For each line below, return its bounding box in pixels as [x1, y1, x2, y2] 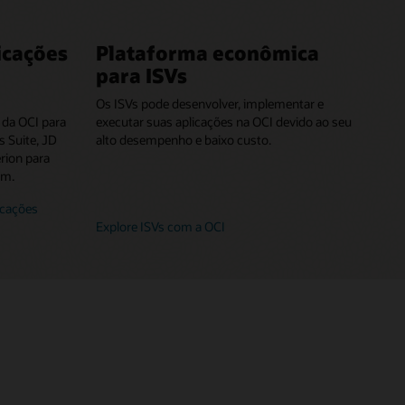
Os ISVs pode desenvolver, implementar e [96, 95, 324, 113]
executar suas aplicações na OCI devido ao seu [96, 113, 352, 131]
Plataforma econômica [96, 40, 319, 66]
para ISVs [96, 62, 187, 89]
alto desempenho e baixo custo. [96, 131, 271, 149]
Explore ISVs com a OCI [96, 217, 225, 235]
